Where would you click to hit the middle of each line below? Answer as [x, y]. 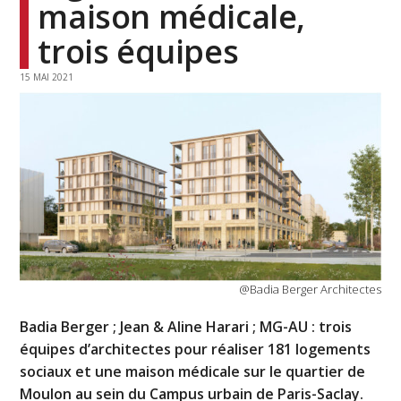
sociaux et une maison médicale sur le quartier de [193, 371]
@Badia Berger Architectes [310, 290]
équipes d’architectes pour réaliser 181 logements [196, 349]
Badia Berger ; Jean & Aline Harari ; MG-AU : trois [186, 326]
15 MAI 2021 [47, 77]
